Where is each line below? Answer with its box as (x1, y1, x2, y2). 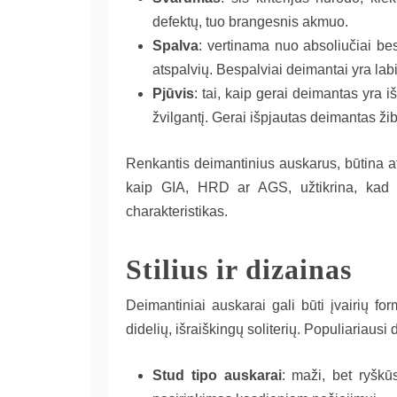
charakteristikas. (126, 204, 228, 220)
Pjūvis (152, 86, 194, 102)
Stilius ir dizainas (126, 253, 352, 286)
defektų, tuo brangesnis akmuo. (152, 14, 348, 30)
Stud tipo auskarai (152, 368, 282, 384)
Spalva (152, 38, 198, 54)
